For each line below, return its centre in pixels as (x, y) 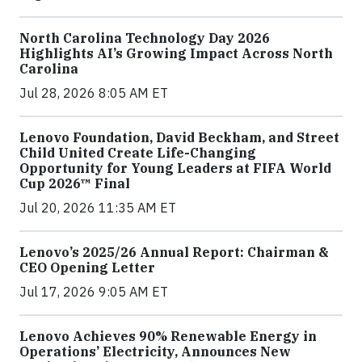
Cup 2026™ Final (75, 184)
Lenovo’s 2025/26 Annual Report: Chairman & (174, 253)
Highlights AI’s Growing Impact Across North (176, 54)
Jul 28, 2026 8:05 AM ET (94, 93)
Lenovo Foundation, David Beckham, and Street (179, 138)
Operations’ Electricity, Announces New (155, 352)
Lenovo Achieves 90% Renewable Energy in (168, 337)
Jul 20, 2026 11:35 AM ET (98, 208)
